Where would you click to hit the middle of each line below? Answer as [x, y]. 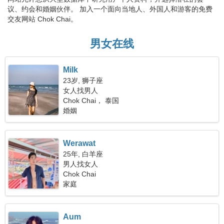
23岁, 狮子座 [83, 80]
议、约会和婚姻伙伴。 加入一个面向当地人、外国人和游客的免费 [110, 9]
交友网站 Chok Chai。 [42, 19]
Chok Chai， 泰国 [91, 100]
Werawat [79, 143]
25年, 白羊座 [83, 154]
